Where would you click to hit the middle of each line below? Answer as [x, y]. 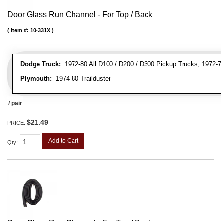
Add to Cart [63, 141]
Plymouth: [36, 79]
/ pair [15, 103]
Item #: [20, 30]
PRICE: [17, 123]
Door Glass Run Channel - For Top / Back [80, 15]
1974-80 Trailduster [81, 79]
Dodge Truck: [40, 64]
